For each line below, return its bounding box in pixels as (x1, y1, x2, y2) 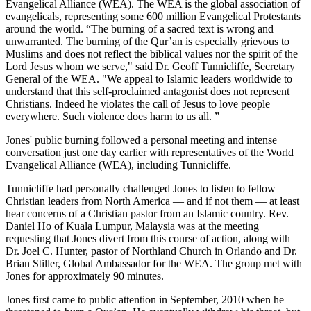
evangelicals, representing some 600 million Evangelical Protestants (6, 10, 301, 22)
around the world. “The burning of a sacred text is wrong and (6, 22, 274, 35)
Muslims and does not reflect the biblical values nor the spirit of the (6, 47, 298, 60)
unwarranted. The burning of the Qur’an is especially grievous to (6, 35, 289, 47)
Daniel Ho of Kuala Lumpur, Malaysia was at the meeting (6, 219, 259, 232)
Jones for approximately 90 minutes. (6, 269, 164, 282)
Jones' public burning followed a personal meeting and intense (6, 133, 277, 146)
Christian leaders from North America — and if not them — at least (6, 194, 299, 207)
